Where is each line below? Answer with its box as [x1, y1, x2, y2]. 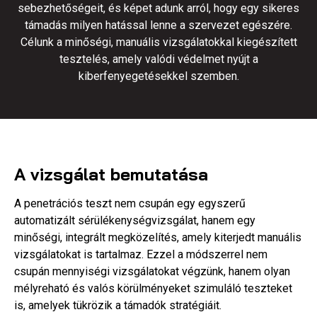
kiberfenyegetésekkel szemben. [78, 69, 239, 83]
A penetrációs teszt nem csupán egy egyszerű [14, 197, 246, 210]
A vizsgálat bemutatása [14, 163, 208, 185]
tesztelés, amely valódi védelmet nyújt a [59, 52, 258, 66]
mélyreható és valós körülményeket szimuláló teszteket [14, 282, 292, 295]
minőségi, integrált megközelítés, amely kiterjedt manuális [14, 231, 301, 244]
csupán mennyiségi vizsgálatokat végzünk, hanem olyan [14, 265, 290, 278]
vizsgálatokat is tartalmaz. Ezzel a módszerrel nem [14, 248, 267, 261]
